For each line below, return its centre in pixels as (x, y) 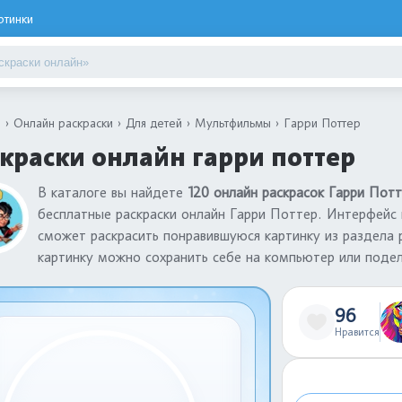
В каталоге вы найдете (113, 192)
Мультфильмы (233, 122)
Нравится (357, 332)
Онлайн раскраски (63, 122)
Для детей (154, 122)
